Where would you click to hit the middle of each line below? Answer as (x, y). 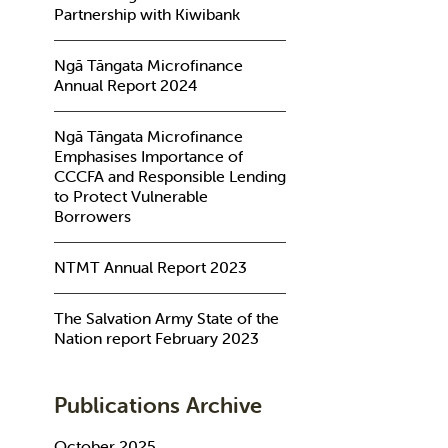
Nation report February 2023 (156, 338)
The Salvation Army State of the (166, 318)
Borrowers (92, 216)
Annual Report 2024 (125, 85)
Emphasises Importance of (148, 156)
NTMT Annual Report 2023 (150, 267)
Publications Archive (157, 405)
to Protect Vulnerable (130, 196)
